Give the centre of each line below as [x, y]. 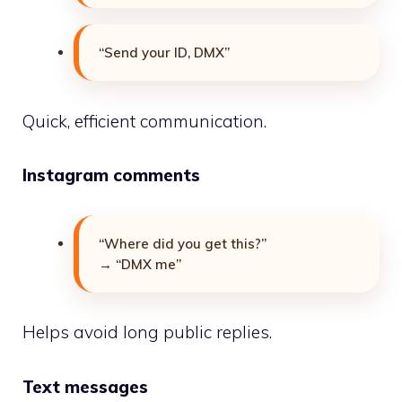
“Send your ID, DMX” [164, 53]
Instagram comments [111, 175]
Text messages [85, 386]
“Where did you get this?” [183, 243]
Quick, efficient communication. [144, 121]
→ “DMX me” [140, 264]
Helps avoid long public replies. [147, 332]
